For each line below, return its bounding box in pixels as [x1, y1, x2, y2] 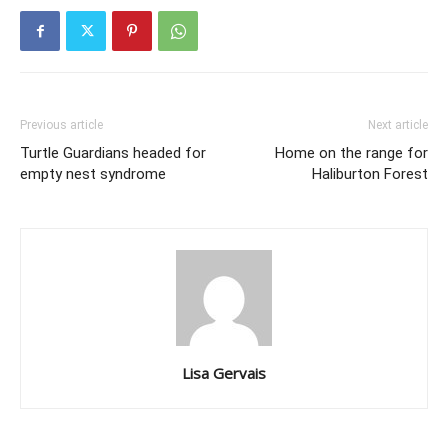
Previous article [20, 118, 103, 133]
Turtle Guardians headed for [20, 144, 206, 163]
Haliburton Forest [312, 165, 428, 184]
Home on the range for [275, 144, 428, 163]
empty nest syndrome [20, 165, 166, 184]
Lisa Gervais [182, 363, 266, 384]
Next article [368, 118, 428, 133]
